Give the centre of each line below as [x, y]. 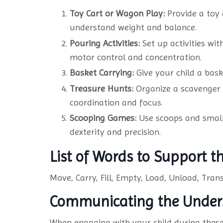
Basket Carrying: [102, 73]
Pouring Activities [104, 43]
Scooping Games [102, 118]
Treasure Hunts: [102, 88]
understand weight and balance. [134, 27]
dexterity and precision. [116, 132]
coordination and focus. [117, 102]
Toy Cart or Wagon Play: [117, 13]
